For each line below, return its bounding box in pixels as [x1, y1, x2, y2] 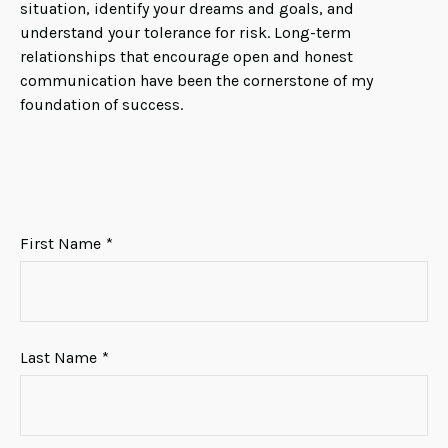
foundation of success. [20, 95, 183, 114]
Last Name [20, 348, 97, 367]
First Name [20, 234, 101, 253]
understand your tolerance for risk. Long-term [20, 23, 351, 42]
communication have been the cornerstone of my [20, 71, 373, 90]
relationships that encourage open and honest [20, 47, 353, 66]
